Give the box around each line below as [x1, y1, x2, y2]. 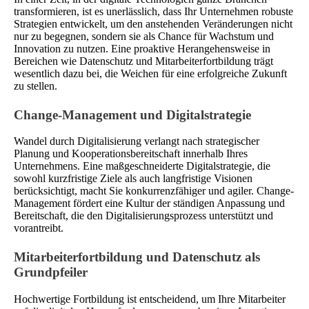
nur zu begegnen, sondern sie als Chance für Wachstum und [14, 30, 274, 42]
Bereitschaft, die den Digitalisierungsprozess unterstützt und [14, 210, 273, 222]
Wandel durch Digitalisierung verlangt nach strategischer [14, 135, 259, 148]
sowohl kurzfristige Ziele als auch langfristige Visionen [14, 172, 252, 185]
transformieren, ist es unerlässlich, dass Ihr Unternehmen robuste [14, 5, 293, 17]
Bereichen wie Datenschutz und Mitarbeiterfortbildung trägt [14, 54, 273, 67]
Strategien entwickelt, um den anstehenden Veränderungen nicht [14, 17, 292, 30]
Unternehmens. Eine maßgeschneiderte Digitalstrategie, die [14, 160, 270, 172]
